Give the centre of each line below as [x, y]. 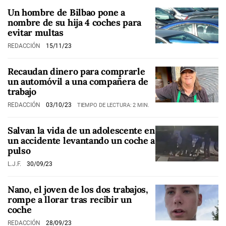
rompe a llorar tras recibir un [70, 200]
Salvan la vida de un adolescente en [81, 130]
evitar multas [36, 33]
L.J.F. [15, 164]
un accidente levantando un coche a [81, 140]
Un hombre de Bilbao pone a [66, 12]
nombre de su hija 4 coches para [75, 22]
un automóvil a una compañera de [78, 81]
